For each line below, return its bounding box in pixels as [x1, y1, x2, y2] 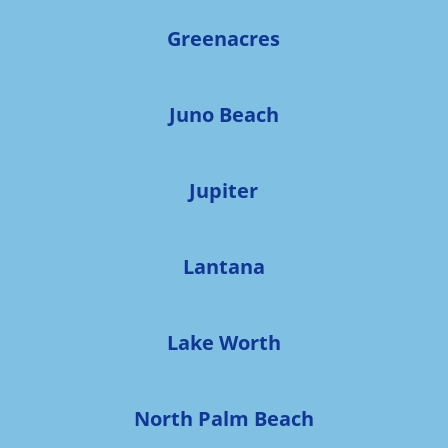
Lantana [182, 252, 265, 280]
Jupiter [189, 176, 259, 204]
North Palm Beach [133, 404, 314, 432]
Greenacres [167, 24, 281, 52]
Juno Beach [168, 100, 279, 128]
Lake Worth [166, 328, 281, 356]
